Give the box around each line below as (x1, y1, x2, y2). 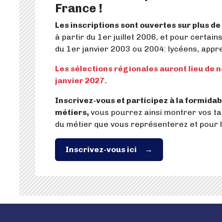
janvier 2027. (55, 75, 107, 85)
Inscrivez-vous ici (65, 144, 137, 154)
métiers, (55, 107, 91, 117)
